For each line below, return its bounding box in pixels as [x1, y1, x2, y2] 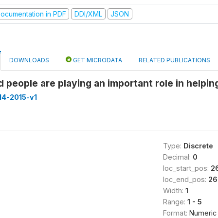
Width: [163, 186, 185, 195]
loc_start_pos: [163, 164, 211, 172]
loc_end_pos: [163, 175, 208, 183]
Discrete [183, 142, 213, 150]
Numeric [189, 209, 217, 217]
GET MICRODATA [72, 56, 122, 64]
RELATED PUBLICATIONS [139, 56, 210, 64]
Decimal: [163, 153, 193, 161]
